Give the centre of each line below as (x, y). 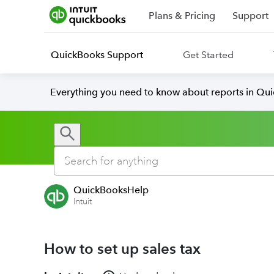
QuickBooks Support (97, 55)
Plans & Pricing (182, 16)
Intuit (83, 202)
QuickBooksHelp (111, 190)
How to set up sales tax (122, 249)
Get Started (208, 55)
